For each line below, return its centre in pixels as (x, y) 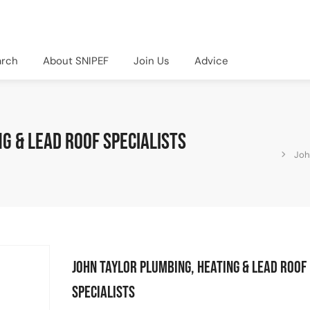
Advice (211, 61)
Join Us (152, 61)
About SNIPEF (76, 61)
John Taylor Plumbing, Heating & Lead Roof (189, 267)
